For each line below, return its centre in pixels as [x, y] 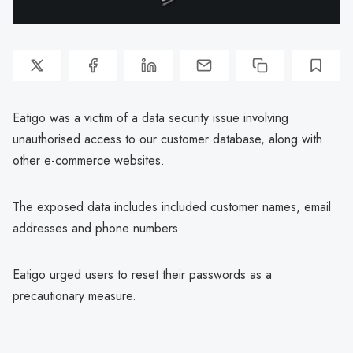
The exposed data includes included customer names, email [172, 206]
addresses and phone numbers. [97, 228]
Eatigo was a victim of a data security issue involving [150, 117]
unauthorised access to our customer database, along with [167, 139]
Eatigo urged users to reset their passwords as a [142, 274]
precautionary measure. [74, 295]
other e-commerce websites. [89, 160]
